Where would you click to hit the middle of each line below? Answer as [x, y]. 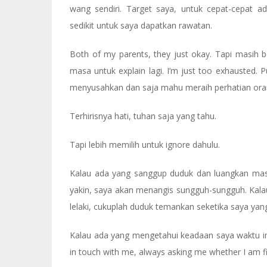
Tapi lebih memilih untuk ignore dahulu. [145, 145]
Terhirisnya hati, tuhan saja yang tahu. [143, 116]
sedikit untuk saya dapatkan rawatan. [141, 25]
